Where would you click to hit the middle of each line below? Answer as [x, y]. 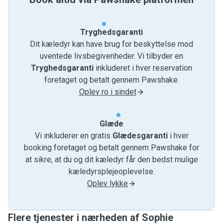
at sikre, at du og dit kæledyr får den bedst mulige [111, 160]
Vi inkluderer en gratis [73, 136]
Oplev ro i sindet [108, 92]
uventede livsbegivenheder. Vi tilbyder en [111, 56]
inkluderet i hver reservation [143, 68]
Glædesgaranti [140, 136]
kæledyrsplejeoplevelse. [111, 171]
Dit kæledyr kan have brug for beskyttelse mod [111, 44]
